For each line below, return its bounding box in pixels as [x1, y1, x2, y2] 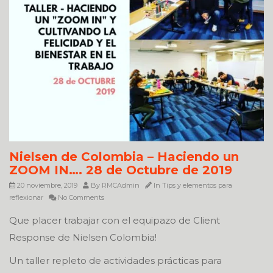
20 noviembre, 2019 [15, 181, 77, 190]
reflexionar [9, 193, 43, 202]
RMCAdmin [102, 181, 140, 190]
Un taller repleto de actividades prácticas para [9, 255, 222, 267]
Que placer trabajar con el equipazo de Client [9, 214, 220, 227]
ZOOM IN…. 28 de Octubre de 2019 [9, 163, 232, 178]
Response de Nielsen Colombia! [9, 232, 157, 244]
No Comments [56, 193, 104, 202]
